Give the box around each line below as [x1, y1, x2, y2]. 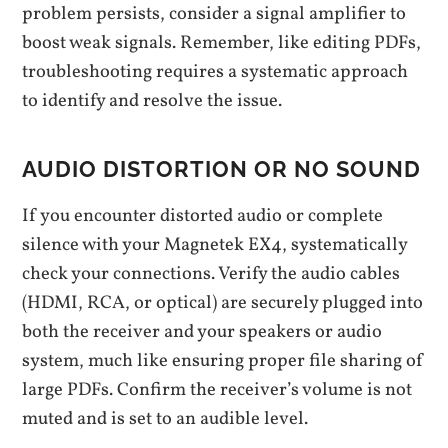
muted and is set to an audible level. [22, 406, 309, 433]
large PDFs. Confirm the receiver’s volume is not [22, 377, 413, 404]
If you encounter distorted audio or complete [22, 203, 384, 230]
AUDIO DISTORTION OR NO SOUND [22, 156, 422, 183]
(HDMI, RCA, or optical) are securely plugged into [22, 290, 424, 317]
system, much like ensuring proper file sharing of [22, 348, 425, 375]
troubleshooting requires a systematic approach [22, 59, 409, 86]
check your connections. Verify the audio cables [22, 261, 401, 288]
